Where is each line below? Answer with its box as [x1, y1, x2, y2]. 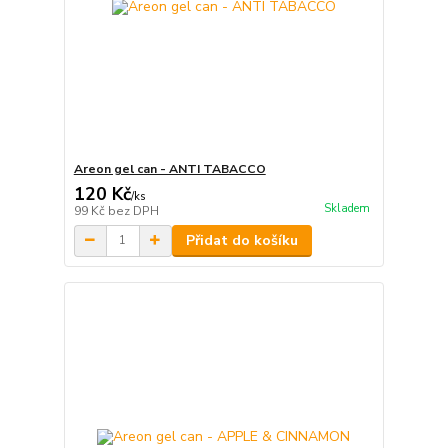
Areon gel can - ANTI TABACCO [73, 160, 266, 177]
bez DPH [107, 202, 159, 219]
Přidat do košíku [185, 230, 298, 250]
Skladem [323, 201, 370, 217]
